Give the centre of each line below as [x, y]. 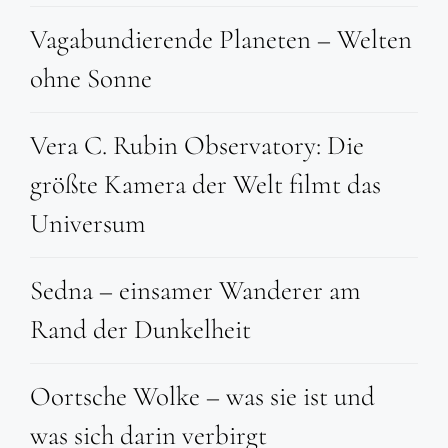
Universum [88, 224]
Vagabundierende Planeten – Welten [221, 40]
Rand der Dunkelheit [140, 330]
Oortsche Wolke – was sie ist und [202, 397]
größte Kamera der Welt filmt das [205, 185]
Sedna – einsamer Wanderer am [195, 291]
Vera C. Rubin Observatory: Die [197, 146]
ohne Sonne [91, 79]
